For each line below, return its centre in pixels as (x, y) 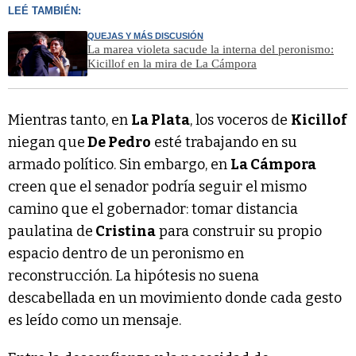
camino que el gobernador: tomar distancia (153, 209)
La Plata (161, 120)
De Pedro (118, 142)
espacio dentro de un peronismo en (126, 253)
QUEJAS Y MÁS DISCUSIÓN (145, 35)
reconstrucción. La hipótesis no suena (133, 275)
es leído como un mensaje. (95, 320)
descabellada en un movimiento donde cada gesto (175, 298)
